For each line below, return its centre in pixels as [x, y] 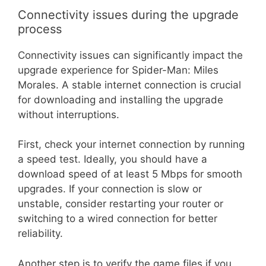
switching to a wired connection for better [118, 219]
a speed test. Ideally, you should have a [113, 159]
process [40, 29]
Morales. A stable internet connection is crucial [129, 85]
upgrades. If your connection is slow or [110, 189]
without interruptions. [69, 114]
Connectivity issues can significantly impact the [130, 55]
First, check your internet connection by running [131, 145]
